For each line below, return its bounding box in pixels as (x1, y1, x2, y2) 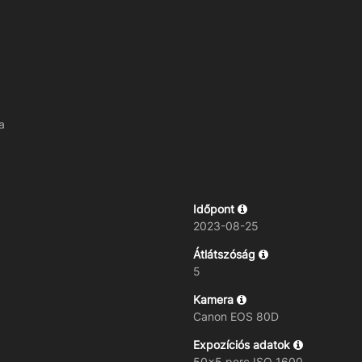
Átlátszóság (193, 246, 259, 261)
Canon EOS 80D (193, 309, 279, 323)
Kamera (193, 292, 237, 306)
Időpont (193, 201, 238, 216)
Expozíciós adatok (193, 337, 293, 351)
